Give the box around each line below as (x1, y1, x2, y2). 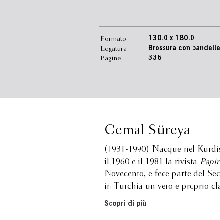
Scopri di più (104, 200, 146, 208)
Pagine (100, 55, 121, 62)
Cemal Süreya (104, 124, 190, 137)
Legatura (100, 45, 127, 52)
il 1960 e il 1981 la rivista (104, 158, 200, 166)
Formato (100, 35, 126, 42)
